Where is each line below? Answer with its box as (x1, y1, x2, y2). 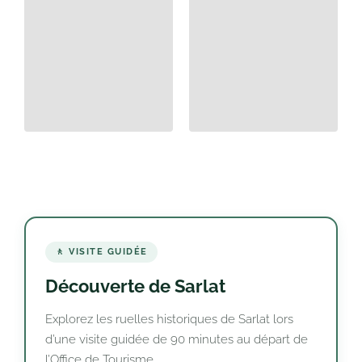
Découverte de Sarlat (45, 276, 225, 297)
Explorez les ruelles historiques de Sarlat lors (45, 312, 293, 326)
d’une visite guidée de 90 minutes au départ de (45, 332, 308, 347)
